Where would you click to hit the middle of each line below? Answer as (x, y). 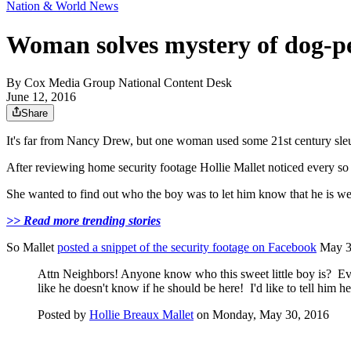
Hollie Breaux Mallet (141, 315)
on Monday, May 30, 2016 (261, 315)
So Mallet (32, 248)
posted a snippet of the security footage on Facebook (187, 248)
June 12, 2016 (41, 97)
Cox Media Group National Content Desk (128, 83)
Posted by (63, 315)
